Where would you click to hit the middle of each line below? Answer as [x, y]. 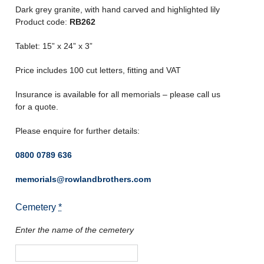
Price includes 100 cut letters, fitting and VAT [98, 70]
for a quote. [37, 107]
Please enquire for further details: [77, 131]
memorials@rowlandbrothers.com [83, 179]
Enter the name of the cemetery [75, 230]
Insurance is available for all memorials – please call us [118, 94]
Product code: [42, 22]
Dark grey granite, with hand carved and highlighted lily [118, 9]
